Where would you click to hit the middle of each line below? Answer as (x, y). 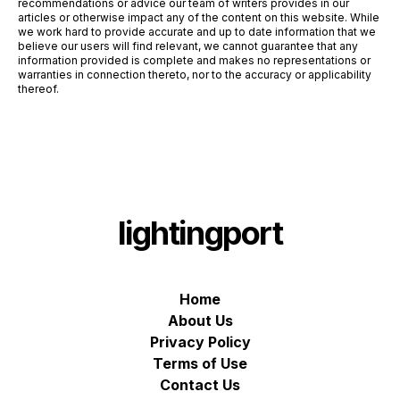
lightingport (200, 233)
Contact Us (200, 385)
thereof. (38, 89)
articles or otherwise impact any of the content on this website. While (199, 17)
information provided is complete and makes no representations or (194, 60)
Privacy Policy (200, 342)
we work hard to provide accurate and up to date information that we (197, 32)
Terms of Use (200, 363)
